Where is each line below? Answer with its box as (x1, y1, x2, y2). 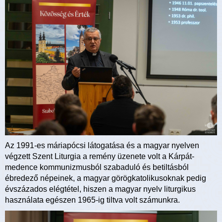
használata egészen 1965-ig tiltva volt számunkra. (5, 196, 180, 205)
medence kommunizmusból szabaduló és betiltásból (5, 163, 189, 172)
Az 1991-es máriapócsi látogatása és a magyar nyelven (5, 141, 199, 150)
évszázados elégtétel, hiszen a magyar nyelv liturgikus (5, 185, 196, 194)
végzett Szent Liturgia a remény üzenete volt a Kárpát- (5, 152, 194, 161)
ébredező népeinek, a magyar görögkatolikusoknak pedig (5, 174, 206, 183)
